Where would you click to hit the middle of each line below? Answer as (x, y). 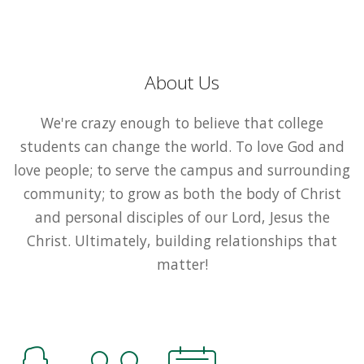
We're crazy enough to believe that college (182, 122)
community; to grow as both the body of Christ (182, 193)
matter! (182, 264)
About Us (182, 82)
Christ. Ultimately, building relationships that (182, 240)
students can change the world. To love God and (182, 146)
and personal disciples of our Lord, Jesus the (182, 217)
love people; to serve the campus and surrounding (182, 169)
